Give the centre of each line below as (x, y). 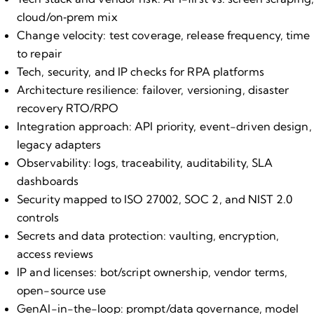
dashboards (48, 180)
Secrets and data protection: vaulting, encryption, (148, 235)
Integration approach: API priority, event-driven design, (164, 126)
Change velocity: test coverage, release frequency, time (164, 35)
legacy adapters (59, 144)
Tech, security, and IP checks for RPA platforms (141, 71)
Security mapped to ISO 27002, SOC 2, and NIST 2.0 (155, 199)
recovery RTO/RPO (68, 108)
